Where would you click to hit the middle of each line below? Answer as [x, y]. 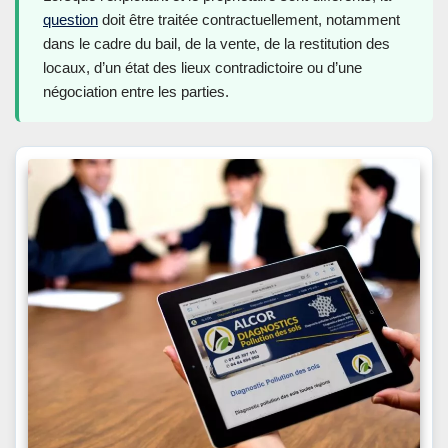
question [70, 20]
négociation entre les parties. [136, 92]
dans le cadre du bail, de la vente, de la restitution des [216, 44]
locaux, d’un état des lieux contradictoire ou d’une [202, 68]
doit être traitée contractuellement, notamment [249, 20]
